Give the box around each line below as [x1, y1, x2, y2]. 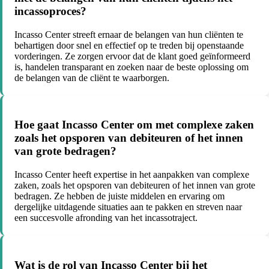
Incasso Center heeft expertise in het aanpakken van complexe [14, 169, 249, 180]
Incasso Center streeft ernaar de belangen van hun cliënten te [14, 29, 243, 40]
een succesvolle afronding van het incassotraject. [14, 213, 198, 223]
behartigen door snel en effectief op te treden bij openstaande [14, 40, 244, 50]
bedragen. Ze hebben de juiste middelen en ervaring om [14, 191, 225, 202]
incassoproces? [14, 4, 86, 17]
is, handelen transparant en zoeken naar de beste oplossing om [14, 61, 249, 72]
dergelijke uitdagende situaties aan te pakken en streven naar [14, 202, 242, 213]
